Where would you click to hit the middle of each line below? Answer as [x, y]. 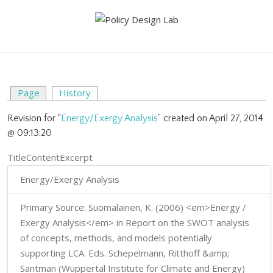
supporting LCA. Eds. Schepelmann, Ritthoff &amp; [125, 253]
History [75, 93]
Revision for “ [34, 118]
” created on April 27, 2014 [211, 118]
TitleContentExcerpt [50, 157]
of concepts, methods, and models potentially [116, 238]
